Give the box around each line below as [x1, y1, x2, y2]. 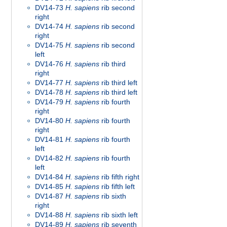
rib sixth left [99, 211, 138, 219]
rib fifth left [99, 182, 135, 191]
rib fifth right [99, 173, 139, 181]
